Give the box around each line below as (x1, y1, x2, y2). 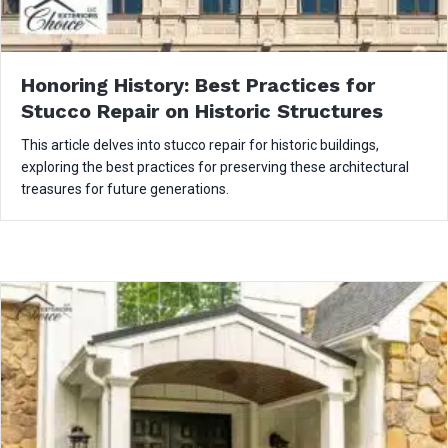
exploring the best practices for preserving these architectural (21, 159, 409, 176)
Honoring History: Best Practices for (21, 73, 375, 98)
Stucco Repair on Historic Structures (21, 99, 383, 124)
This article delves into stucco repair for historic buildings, (21, 137, 379, 154)
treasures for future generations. (21, 181, 229, 198)
